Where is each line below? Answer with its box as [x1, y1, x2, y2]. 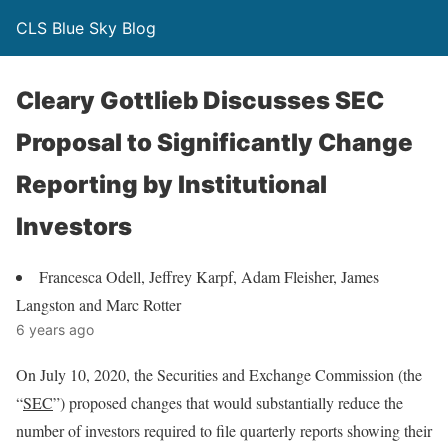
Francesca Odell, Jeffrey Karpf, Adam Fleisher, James [39, 266, 379, 287]
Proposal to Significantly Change [16, 128, 413, 157]
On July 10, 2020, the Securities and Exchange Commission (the [16, 364, 422, 385]
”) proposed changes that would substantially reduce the [53, 392, 403, 413]
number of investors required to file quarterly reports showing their [16, 420, 432, 441]
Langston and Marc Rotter [16, 294, 181, 315]
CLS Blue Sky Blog [16, 18, 156, 38]
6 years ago [16, 321, 94, 338]
